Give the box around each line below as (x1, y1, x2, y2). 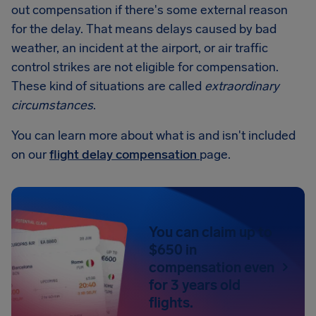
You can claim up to (149, 223, 273, 241)
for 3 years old (149, 276, 241, 293)
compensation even (149, 258, 275, 276)
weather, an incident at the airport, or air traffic (11, 40, 268, 56)
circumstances (11, 97, 93, 113)
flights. (149, 293, 194, 311)
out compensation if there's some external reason (11, 2, 288, 18)
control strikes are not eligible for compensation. (11, 59, 279, 75)
